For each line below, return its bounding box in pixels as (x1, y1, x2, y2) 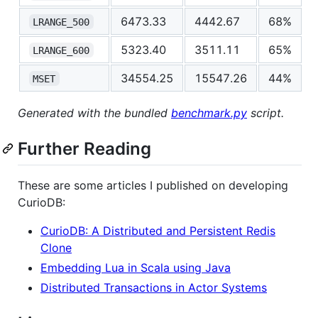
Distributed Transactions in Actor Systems (40, 280, 267, 295)
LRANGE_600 (33, 44, 90, 56)
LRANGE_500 (33, 16, 90, 28)
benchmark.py (171, 105, 247, 120)
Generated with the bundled (18, 105, 171, 120)
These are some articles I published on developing (18, 177, 288, 192)
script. (247, 105, 284, 120)
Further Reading (18, 138, 151, 159)
